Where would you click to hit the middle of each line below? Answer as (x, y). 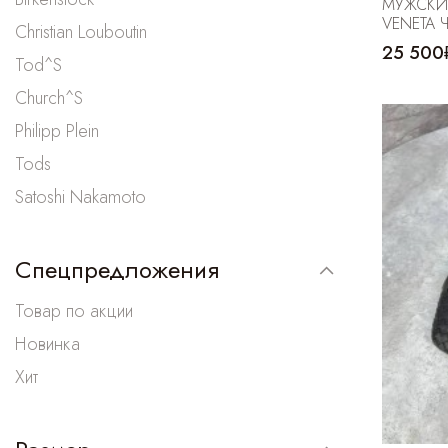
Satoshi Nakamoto (80, 196)
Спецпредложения (117, 269)
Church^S (49, 97)
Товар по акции (74, 310)
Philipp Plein (57, 130)
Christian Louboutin (81, 31)
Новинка (47, 343)
